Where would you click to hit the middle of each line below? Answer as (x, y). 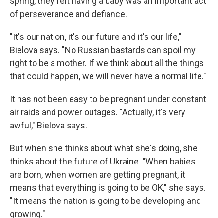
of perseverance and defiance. (68, 14)
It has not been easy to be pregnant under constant (108, 99)
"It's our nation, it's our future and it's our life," (96, 37)
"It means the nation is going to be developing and (105, 201)
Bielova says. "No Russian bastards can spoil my (103, 50)
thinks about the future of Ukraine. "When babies (103, 161)
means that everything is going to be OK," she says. (108, 188)
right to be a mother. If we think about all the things (107, 63)
